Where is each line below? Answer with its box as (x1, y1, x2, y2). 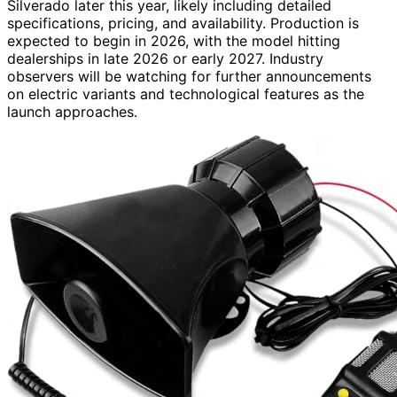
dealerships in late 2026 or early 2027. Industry (7, 49, 323, 67)
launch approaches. (7, 102, 137, 121)
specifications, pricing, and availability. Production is (7, 13, 359, 32)
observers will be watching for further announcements (7, 66, 371, 85)
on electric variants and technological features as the (7, 84, 364, 103)
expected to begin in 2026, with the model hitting (7, 31, 340, 50)
